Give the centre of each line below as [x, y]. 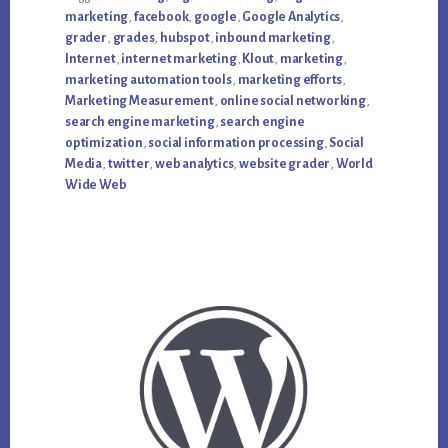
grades [133, 38]
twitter [128, 164]
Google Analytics [291, 17]
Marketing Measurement [139, 101]
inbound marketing [273, 38]
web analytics [194, 164]
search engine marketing [140, 122]
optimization [104, 143]
